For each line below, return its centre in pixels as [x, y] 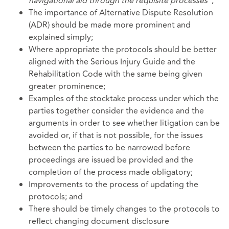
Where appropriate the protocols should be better [123, 49]
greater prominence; [67, 86]
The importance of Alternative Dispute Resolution [121, 13]
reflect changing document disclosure [99, 221]
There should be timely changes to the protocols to [124, 209]
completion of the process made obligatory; [111, 172]
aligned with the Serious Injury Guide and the [112, 62]
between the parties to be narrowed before [109, 147]
